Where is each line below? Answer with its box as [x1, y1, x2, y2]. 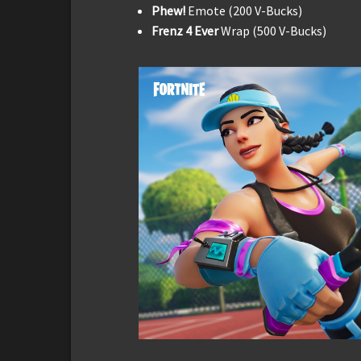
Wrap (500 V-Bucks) [218, 22, 326, 39]
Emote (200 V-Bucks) [188, 2, 302, 19]
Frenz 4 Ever [151, 22, 218, 39]
